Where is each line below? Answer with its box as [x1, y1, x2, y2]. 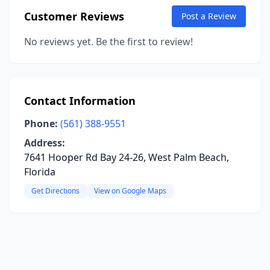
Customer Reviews [24, 9, 124, 24]
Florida [24, 165, 55, 178]
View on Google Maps [94, 186, 166, 196]
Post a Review [181, 10, 236, 22]
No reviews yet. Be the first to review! [24, 35, 193, 48]
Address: [24, 136, 65, 149]
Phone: [24, 117, 58, 130]
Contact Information [24, 93, 136, 108]
